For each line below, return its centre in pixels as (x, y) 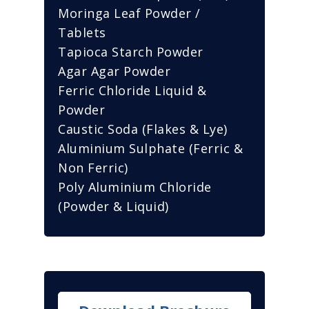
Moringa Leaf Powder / (129, 13)
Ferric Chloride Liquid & (132, 90)
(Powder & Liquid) (113, 206)
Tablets (82, 32)
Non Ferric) (93, 167)
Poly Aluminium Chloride (135, 187)
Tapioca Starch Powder (131, 51)
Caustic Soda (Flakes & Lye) (143, 129)
